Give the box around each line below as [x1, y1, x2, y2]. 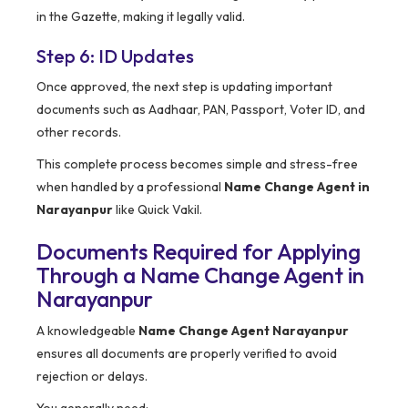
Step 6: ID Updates [36, 45, 194, 68]
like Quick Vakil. [113, 201, 202, 219]
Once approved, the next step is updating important [36, 78, 332, 96]
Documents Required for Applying [36, 238, 361, 266]
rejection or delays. [36, 368, 148, 385]
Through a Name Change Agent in [36, 261, 364, 290]
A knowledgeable [36, 322, 138, 340]
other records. [36, 124, 121, 141]
